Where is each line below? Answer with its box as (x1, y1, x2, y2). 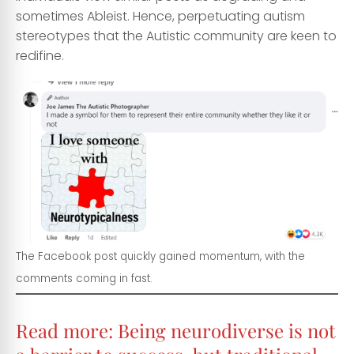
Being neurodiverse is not (118, 318, 336, 344)
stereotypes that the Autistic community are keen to (16, 26, 337, 45)
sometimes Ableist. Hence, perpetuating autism (16, 6, 305, 25)
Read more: (16, 318, 118, 344)
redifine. (16, 46, 64, 65)
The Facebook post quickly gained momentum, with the (16, 248, 305, 264)
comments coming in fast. (16, 271, 153, 287)
